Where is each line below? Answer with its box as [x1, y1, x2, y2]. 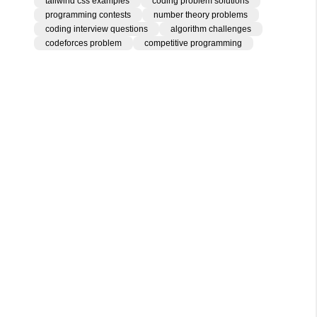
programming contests [45, 10, 131, 20]
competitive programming [144, 38, 242, 48]
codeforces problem [45, 38, 122, 48]
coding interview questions [45, 24, 148, 34]
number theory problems [154, 10, 248, 20]
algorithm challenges [171, 24, 251, 34]
